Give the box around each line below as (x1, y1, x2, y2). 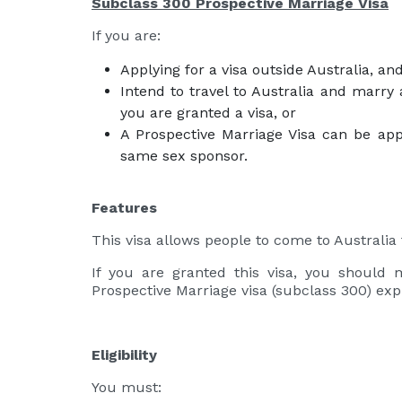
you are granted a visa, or (120, 104, 296, 121)
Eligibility (92, 346, 157, 363)
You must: (92, 379, 162, 396)
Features (92, 199, 157, 216)
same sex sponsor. (120, 147, 248, 164)
